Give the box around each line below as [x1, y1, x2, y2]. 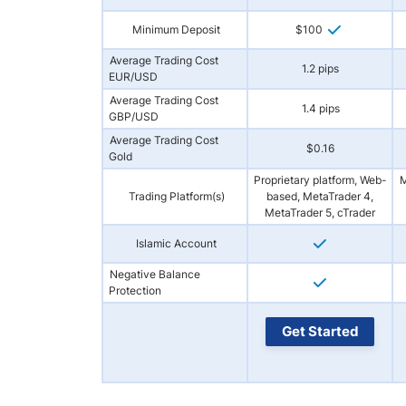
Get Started [282, 323, 359, 340]
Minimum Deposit [132, 23, 220, 36]
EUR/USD [109, 70, 158, 83]
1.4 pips [301, 101, 340, 115]
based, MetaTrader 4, [266, 189, 373, 203]
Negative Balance [110, 267, 200, 281]
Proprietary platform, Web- [254, 173, 387, 187]
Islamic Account [136, 237, 217, 250]
